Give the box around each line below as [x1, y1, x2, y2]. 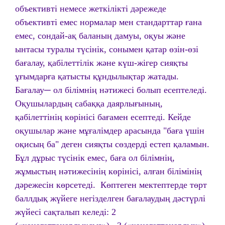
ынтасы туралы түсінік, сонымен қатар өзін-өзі [15, 44, 198, 54]
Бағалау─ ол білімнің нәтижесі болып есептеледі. [15, 85, 207, 95]
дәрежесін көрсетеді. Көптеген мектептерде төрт [15, 180, 207, 190]
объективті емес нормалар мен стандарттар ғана [15, 17, 202, 27]
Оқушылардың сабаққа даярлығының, [15, 98, 163, 108]
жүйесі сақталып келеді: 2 [15, 207, 116, 217]
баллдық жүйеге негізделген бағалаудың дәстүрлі [15, 193, 205, 203]
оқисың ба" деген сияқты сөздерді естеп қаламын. [15, 139, 209, 149]
